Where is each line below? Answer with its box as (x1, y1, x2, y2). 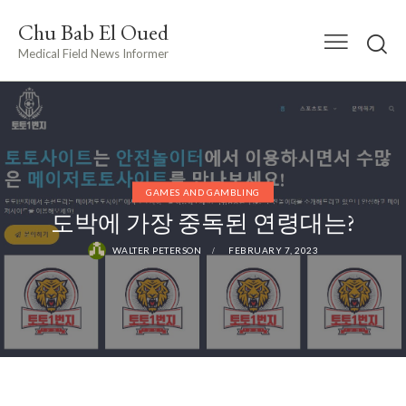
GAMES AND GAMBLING (146, 186, 260, 198)
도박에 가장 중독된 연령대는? (51, 207, 355, 238)
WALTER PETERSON (111, 244, 202, 256)
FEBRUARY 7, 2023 (228, 244, 319, 256)
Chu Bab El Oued (18, 17, 169, 46)
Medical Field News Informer (18, 45, 169, 61)
